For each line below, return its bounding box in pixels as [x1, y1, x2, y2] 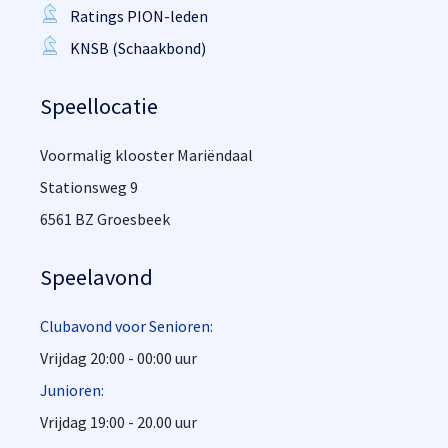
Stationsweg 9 [40, 177, 138, 197]
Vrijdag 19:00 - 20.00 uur [40, 412, 197, 432]
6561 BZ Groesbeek [40, 209, 170, 229]
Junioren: [40, 380, 104, 400]
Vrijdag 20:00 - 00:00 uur [40, 348, 197, 368]
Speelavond [40, 263, 153, 291]
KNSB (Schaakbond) [70, 38, 206, 58]
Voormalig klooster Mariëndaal [40, 145, 253, 165]
